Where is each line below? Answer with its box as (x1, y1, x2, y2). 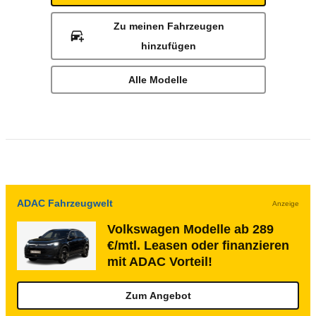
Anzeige (272, 199, 299, 207)
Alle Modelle (128, 74, 188, 85)
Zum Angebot (125, 290, 191, 301)
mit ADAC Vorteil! (107, 255, 212, 269)
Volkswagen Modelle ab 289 (107, 222, 274, 236)
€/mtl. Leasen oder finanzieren (107, 238, 289, 253)
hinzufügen (141, 40, 197, 51)
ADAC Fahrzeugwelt (17, 197, 113, 209)
